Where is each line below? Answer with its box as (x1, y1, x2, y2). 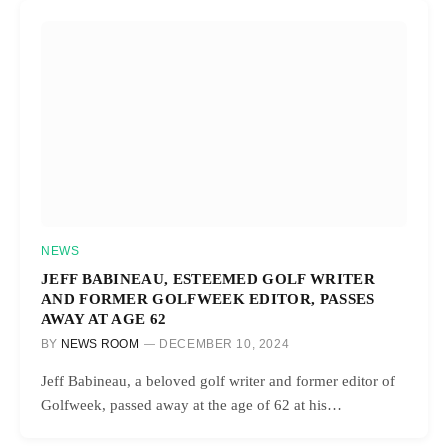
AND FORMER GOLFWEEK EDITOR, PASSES (41, 289, 375, 307)
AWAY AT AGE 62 (41, 309, 167, 327)
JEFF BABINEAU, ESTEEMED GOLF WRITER (41, 269, 375, 287)
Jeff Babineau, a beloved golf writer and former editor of (41, 372, 395, 389)
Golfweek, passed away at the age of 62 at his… (41, 396, 342, 413)
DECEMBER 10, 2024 (159, 336, 290, 351)
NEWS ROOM (60, 336, 139, 351)
